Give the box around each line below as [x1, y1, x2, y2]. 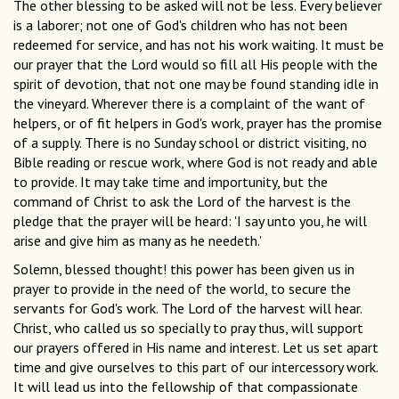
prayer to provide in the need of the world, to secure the [13, 280, 351, 298]
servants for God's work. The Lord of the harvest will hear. [13, 299, 362, 318]
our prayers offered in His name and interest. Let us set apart [13, 338, 379, 357]
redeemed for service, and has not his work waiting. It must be [13, 36, 384, 54]
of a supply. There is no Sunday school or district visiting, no [13, 134, 367, 152]
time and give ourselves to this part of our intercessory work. [13, 358, 378, 377]
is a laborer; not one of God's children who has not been [13, 16, 347, 35]
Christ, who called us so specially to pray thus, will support [13, 319, 363, 338]
